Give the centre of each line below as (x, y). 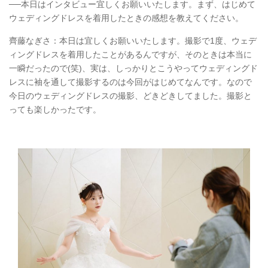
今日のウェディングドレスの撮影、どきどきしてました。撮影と (130, 96)
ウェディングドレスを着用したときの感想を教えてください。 (126, 18)
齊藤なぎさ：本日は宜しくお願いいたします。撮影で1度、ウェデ (133, 41)
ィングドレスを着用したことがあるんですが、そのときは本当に (130, 55)
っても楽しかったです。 (55, 110)
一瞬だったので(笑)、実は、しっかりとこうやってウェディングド (133, 68)
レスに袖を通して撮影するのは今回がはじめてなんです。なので (130, 82)
